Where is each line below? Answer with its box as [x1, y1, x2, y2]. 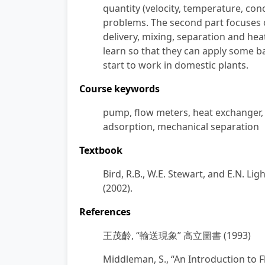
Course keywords [79, 82, 160, 95]
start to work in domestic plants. [103, 59, 248, 72]
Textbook [79, 144, 122, 157]
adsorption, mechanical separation [103, 120, 259, 133]
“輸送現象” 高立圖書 [136, 229, 221, 242]
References [79, 205, 131, 218]
